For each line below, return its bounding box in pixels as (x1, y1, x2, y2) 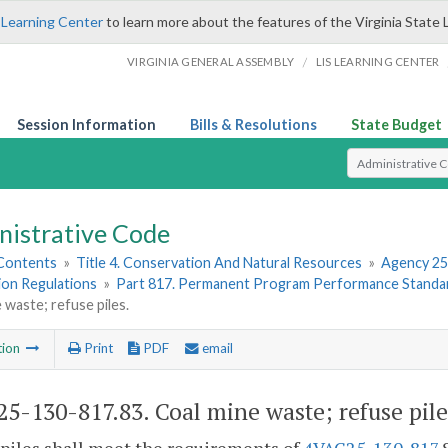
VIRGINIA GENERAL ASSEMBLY (127, 55, 295, 68)
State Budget (351, 116, 442, 133)
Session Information (17, 116, 156, 133)
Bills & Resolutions (190, 116, 317, 133)
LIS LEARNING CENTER (315, 55, 440, 68)
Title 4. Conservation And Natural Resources (76, 254, 363, 272)
